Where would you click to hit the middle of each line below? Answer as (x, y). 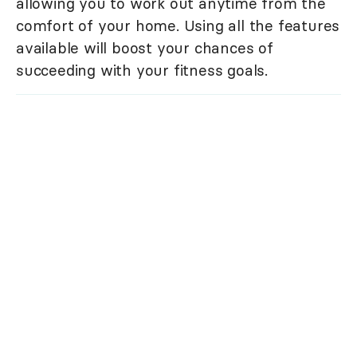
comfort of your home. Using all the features (178, 26)
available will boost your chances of (145, 48)
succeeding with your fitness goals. (142, 71)
